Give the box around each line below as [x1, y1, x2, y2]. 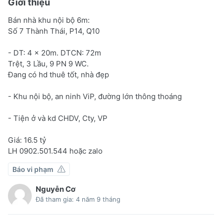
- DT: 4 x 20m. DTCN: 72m [8, 48, 101, 57]
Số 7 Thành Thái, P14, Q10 [8, 26, 100, 36]
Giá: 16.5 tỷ [8, 135, 46, 145]
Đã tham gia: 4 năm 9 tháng [36, 195, 120, 203]
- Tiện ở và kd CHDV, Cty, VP [8, 113, 108, 123]
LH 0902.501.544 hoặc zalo [8, 146, 103, 156]
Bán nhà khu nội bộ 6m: [8, 15, 90, 25]
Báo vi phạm [12, 165, 54, 173]
